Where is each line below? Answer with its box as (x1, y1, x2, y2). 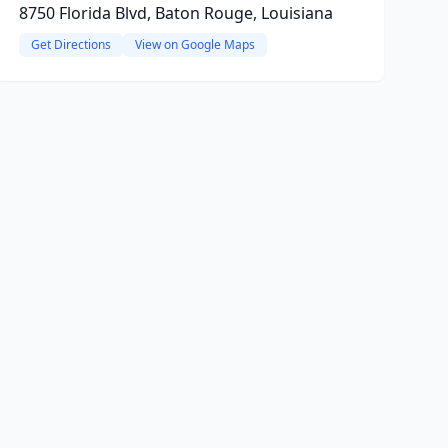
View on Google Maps (134, 36, 255, 53)
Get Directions (30, 36, 111, 53)
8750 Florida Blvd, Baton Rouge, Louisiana (18, 2, 333, 24)
